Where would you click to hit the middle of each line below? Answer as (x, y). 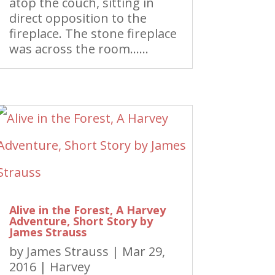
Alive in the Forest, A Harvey (87, 210)
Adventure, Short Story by (81, 221)
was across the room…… (79, 49)
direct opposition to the (78, 18)
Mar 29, (143, 252)
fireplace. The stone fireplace (93, 33)
